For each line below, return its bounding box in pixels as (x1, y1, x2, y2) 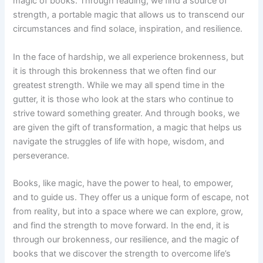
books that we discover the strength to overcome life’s (13, 248, 231, 259)
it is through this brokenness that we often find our (13, 65, 217, 76)
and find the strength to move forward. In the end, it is (13, 220, 230, 231)
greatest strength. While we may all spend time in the (13, 79, 225, 90)
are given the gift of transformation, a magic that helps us (13, 122, 242, 133)
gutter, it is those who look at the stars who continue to (13, 93, 234, 104)
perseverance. (13, 150, 70, 161)
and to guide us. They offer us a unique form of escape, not (13, 192, 249, 203)
